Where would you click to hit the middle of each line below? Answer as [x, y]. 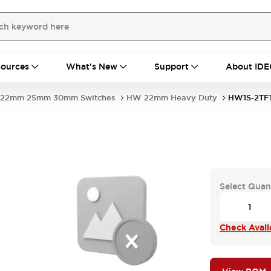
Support [171, 67]
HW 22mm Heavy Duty [172, 98]
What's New [92, 67]
